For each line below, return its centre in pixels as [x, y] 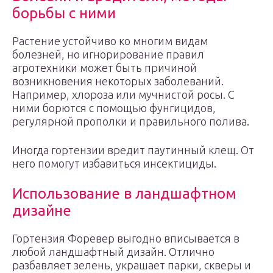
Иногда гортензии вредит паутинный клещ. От [133, 150]
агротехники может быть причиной [105, 68]
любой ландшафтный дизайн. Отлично [113, 252]
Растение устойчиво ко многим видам [110, 41]
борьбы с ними [64, 13]
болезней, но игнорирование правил [108, 54]
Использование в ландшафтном [124, 193]
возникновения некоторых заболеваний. [118, 81]
